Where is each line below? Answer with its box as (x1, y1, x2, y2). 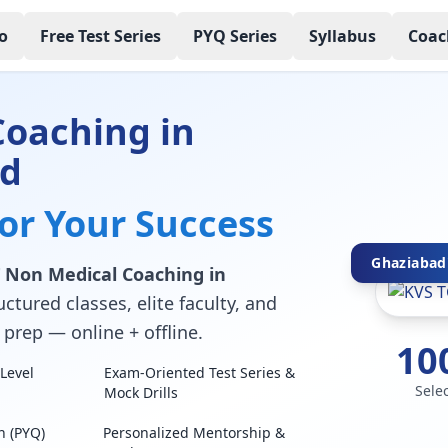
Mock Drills (104, 383, 179, 402)
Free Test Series (39, 24, 161, 47)
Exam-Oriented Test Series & (104, 363, 296, 382)
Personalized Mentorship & (103, 423, 286, 442)
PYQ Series (192, 24, 277, 47)
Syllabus (308, 24, 376, 47)
